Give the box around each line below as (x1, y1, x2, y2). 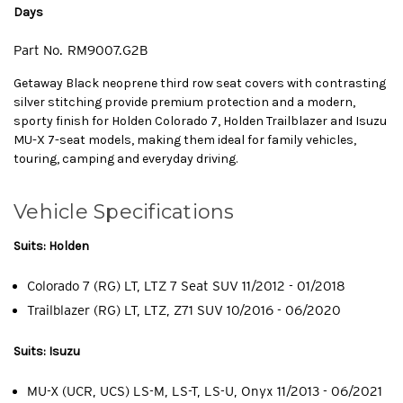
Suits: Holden (13, 237, 89, 254)
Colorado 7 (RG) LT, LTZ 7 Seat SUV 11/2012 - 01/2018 (27, 277, 345, 294)
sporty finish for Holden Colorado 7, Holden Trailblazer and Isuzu (13, 112, 387, 129)
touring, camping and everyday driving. (13, 150, 237, 166)
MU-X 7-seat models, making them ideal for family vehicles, (13, 131, 356, 148)
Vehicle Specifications (13, 199, 235, 224)
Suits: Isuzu (13, 343, 80, 359)
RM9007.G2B (67, 41, 148, 58)
